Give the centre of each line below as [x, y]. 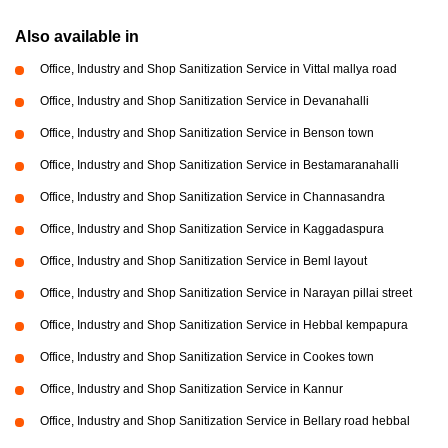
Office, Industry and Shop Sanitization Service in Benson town [207, 132]
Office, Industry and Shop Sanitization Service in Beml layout [203, 260]
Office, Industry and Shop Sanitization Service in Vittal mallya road [218, 68]
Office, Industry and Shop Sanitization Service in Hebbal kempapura [224, 324]
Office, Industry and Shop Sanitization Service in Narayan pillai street [226, 292]
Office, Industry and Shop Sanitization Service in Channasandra [212, 196]
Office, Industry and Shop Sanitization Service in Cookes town [207, 356]
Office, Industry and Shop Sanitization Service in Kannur [191, 388]
